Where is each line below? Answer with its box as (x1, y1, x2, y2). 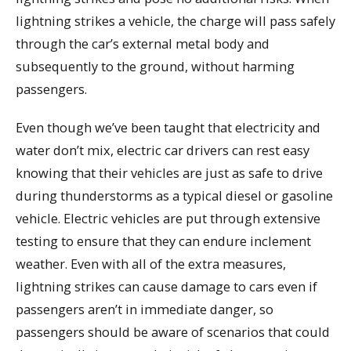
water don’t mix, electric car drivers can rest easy (16, 141, 309, 159)
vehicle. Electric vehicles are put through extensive (16, 209, 320, 227)
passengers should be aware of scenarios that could (16, 323, 330, 341)
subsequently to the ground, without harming (16, 57, 295, 76)
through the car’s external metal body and (16, 34, 270, 53)
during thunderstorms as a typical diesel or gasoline (16, 186, 333, 204)
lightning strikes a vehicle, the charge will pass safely (16, 12, 335, 31)
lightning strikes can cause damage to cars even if (16, 277, 317, 295)
